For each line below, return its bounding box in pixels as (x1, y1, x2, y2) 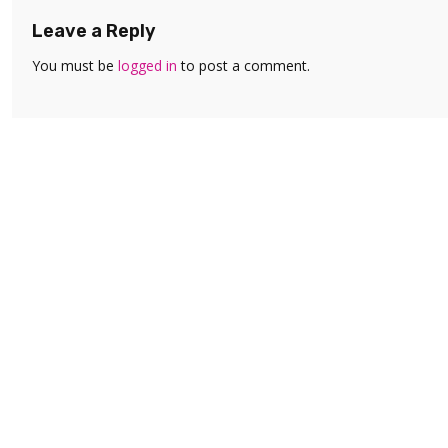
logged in (118, 55, 177, 75)
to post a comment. (177, 55, 310, 75)
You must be (32, 55, 118, 75)
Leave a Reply (32, 19, 156, 42)
